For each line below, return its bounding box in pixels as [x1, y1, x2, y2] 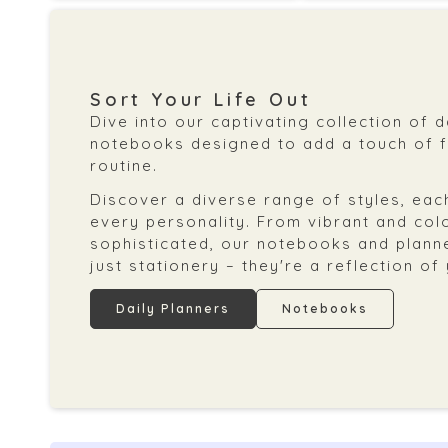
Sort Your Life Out [90, 88, 312, 112]
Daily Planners [116, 301, 231, 317]
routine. [90, 156, 159, 176]
